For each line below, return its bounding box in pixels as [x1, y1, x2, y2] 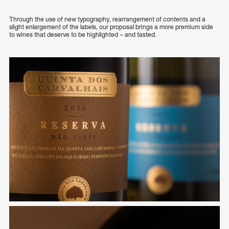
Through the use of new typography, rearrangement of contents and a [9, 17, 205, 23]
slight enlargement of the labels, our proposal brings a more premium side [9, 25, 213, 31]
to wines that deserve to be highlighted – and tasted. [9, 32, 156, 38]
